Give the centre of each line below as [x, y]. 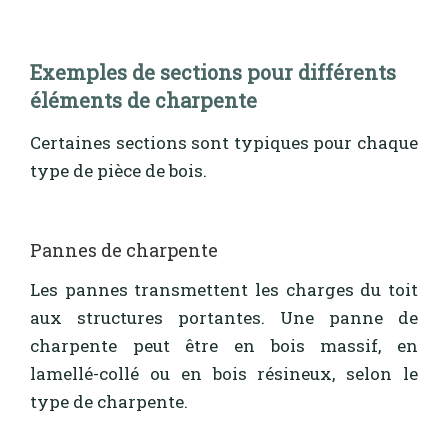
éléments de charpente [143, 100]
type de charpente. [109, 402]
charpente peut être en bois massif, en [224, 346]
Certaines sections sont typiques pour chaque [224, 143]
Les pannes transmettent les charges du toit [224, 290]
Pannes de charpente [124, 249]
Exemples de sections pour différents [213, 72]
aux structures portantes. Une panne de [224, 318]
